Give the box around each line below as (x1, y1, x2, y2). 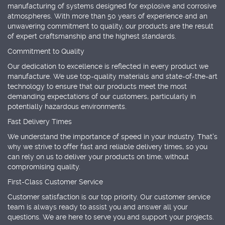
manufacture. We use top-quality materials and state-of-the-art (8, 72, 217, 81)
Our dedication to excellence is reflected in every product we (8, 62, 208, 71)
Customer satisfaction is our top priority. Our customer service (8, 193, 210, 201)
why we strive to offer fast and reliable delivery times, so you (8, 143, 207, 151)
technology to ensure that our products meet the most (8, 82, 187, 91)
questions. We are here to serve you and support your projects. (8, 213, 214, 221)
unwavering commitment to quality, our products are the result (8, 22, 213, 31)
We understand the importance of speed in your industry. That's (8, 133, 217, 141)
